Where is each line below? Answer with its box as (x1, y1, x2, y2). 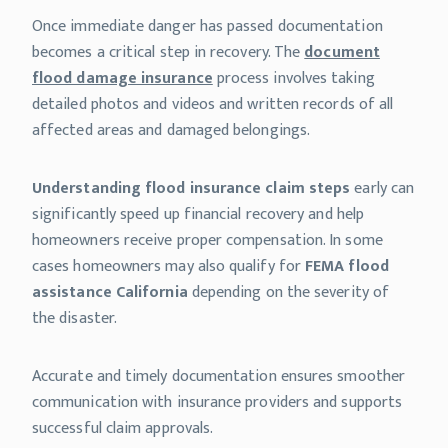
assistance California (32, 279, 188, 307)
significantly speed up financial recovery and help (32, 201, 364, 229)
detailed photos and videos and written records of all (32, 91, 394, 119)
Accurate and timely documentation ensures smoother (32, 363, 405, 391)
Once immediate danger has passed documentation (32, 13, 383, 41)
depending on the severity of (187, 279, 390, 307)
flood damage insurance (32, 65, 213, 93)
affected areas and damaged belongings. (32, 117, 311, 145)
